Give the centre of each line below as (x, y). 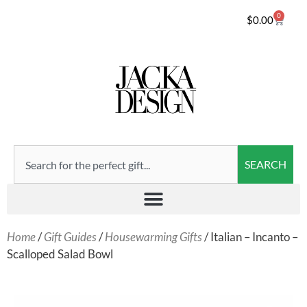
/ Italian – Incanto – (250, 237)
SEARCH (266, 164)
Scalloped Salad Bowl (60, 254)
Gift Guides (70, 237)
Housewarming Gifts (153, 237)
